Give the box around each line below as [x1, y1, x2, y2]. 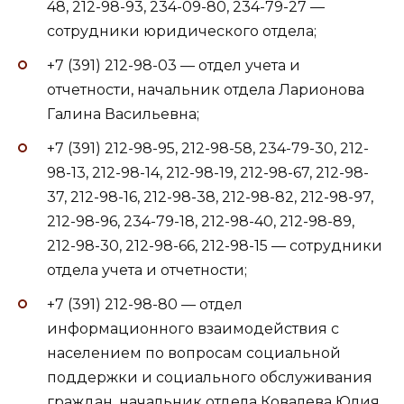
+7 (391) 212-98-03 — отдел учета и [47, 56, 300, 74]
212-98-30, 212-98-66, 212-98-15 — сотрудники [47, 237, 382, 255]
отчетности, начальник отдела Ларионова [47, 80, 364, 98]
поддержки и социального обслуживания [47, 369, 372, 387]
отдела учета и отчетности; [47, 262, 247, 280]
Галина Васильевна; [47, 105, 199, 123]
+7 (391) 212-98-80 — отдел [47, 296, 243, 314]
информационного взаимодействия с [47, 320, 339, 338]
